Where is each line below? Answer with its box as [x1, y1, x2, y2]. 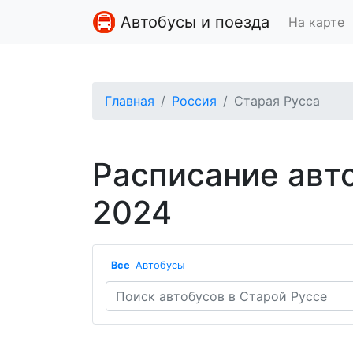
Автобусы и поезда [116, 13, 269, 32]
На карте [288, 14, 344, 30]
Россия [172, 93, 217, 109]
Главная [105, 93, 154, 109]
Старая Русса [234, 93, 320, 109]
